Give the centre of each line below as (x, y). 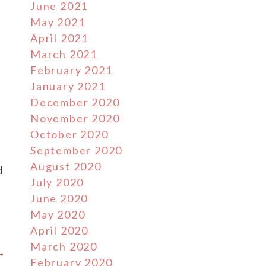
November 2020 (75, 118)
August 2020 (66, 166)
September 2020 (77, 150)
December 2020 (75, 102)
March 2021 (64, 54)
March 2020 (64, 246)
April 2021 (59, 38)
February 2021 (72, 70)
